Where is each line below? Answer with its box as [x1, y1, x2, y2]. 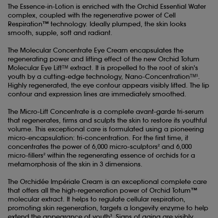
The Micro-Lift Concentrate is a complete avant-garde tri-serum [8, 108, 204, 116]
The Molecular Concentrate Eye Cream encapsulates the [8, 46, 183, 55]
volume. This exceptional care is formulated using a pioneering [8, 125, 204, 134]
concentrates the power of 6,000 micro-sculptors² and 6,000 [8, 143, 192, 151]
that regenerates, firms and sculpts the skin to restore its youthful [8, 116, 207, 125]
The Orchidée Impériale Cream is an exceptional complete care [8, 178, 207, 186]
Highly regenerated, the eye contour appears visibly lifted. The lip [8, 81, 209, 90]
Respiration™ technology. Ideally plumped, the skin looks [8, 20, 186, 29]
